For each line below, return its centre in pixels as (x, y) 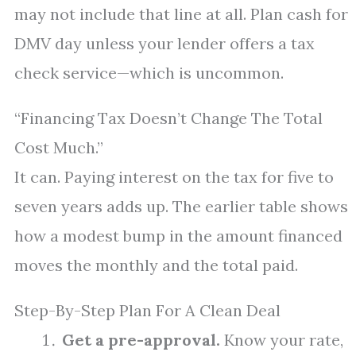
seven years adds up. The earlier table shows (181, 206)
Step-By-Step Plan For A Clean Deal (147, 310)
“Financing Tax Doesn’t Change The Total (168, 118)
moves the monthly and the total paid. (156, 265)
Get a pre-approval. (141, 340)
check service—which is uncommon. (149, 73)
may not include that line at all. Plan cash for (181, 14)
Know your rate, (282, 340)
